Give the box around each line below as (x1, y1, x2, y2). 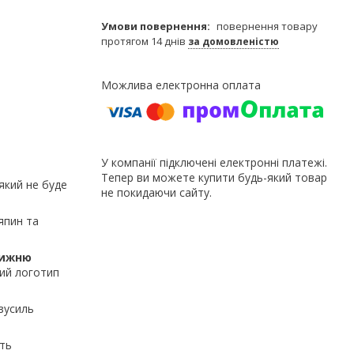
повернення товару (217, 18, 318, 33)
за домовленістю (188, 34, 279, 48)
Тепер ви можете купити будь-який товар (101, 169, 327, 185)
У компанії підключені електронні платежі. (101, 154, 327, 170)
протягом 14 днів (101, 33, 188, 48)
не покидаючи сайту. (101, 184, 212, 200)
